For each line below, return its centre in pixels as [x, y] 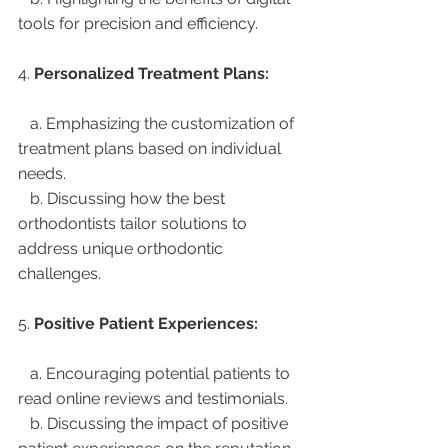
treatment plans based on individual [151, 148]
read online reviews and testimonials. [153, 398]
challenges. [59, 273]
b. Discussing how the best [24, 198]
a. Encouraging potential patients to [24, 373]
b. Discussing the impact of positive [24, 423]
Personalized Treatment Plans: [151, 73]
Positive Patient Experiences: [146, 323]
